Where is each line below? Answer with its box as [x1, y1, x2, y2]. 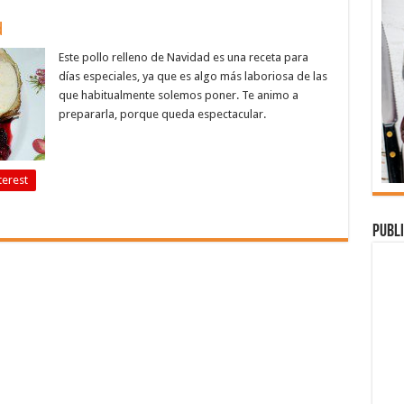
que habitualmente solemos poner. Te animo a [58, 88, 298, 102]
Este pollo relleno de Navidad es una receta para [58, 50, 308, 64]
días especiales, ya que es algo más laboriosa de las [58, 69, 327, 83]
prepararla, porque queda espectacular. [58, 107, 266, 121]
